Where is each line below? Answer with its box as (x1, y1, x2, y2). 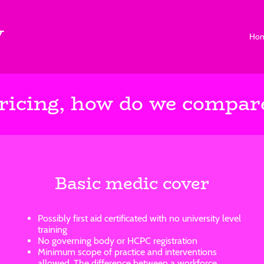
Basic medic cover (55, 170, 209, 196)
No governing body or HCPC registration (38, 235, 197, 246)
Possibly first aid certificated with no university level (38, 212, 241, 224)
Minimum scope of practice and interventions (38, 246, 217, 258)
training (38, 223, 67, 235)
